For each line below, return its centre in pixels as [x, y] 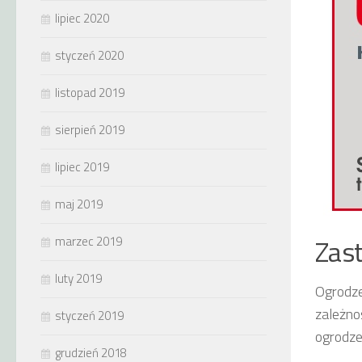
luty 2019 [78, 278]
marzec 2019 [88, 241]
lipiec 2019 [82, 167]
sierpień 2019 [90, 130]
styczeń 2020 [89, 55]
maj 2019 [79, 204]
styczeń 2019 [89, 316]
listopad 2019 [90, 93]
